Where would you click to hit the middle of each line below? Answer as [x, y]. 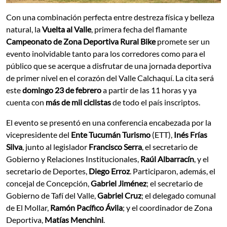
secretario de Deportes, [47, 171]
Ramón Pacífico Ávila [86, 207]
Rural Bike [138, 41]
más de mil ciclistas [78, 102]
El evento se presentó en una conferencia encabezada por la [109, 122]
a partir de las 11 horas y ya [150, 90]
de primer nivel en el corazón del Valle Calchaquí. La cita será [110, 78]
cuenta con [26, 102]
